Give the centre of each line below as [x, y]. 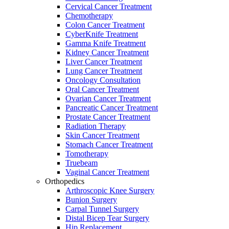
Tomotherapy [87, 153]
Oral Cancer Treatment [102, 89]
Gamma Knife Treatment [106, 43]
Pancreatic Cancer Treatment [112, 107]
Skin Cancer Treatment [102, 135]
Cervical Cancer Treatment [109, 6]
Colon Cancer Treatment [105, 25]
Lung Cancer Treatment [104, 71]
